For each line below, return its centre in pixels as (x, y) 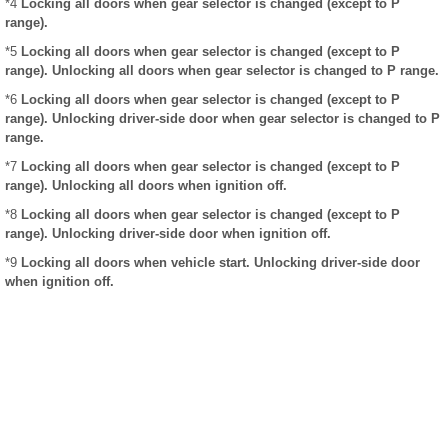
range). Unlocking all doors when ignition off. (146, 186)
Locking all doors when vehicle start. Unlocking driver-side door (220, 263)
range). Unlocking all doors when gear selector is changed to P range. (222, 71)
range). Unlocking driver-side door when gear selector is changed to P (222, 119)
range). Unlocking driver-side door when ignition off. (168, 234)
